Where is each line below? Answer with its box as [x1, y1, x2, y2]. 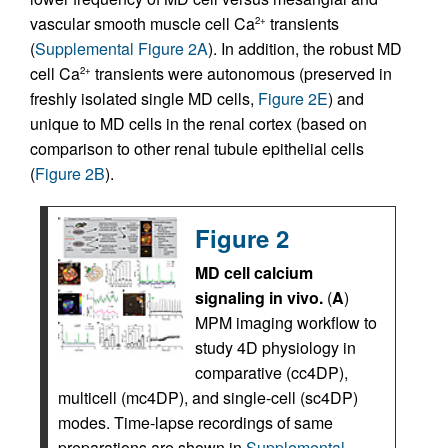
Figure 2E [258, 86, 328, 110]
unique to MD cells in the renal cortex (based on [30, 111, 367, 135]
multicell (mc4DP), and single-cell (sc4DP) [58, 385, 358, 409]
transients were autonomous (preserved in [91, 61, 392, 85]
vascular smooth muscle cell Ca [30, 11, 255, 35]
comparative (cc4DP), [195, 360, 348, 384]
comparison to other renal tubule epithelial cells [30, 136, 364, 160]
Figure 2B [35, 161, 105, 185]
